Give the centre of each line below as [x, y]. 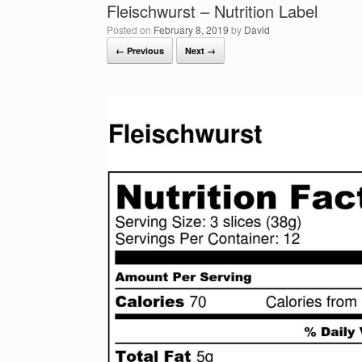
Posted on [133, 29]
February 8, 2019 [191, 29]
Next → [200, 51]
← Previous [140, 51]
